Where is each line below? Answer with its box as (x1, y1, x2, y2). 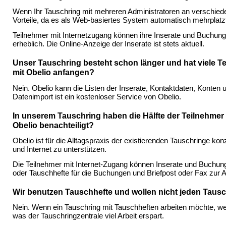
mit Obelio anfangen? (13, 68, 94, 77)
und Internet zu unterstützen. (13, 145, 106, 153)
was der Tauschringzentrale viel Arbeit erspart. (13, 212, 164, 220)
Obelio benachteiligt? (13, 121, 94, 130)
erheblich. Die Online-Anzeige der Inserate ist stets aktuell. (13, 40, 204, 48)
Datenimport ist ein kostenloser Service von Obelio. (13, 92, 181, 101)
